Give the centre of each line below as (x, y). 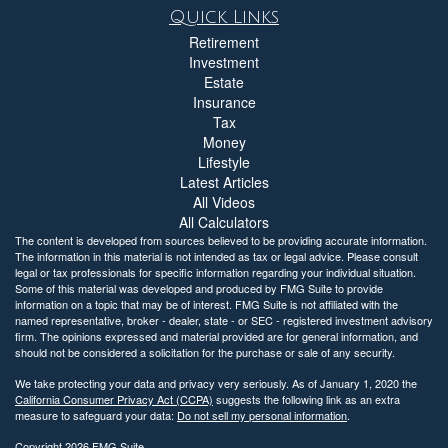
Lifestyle (224, 162)
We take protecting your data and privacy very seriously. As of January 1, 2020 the (216, 383)
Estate (224, 82)
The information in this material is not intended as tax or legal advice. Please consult (216, 256)
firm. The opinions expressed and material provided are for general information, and (216, 336)
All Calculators (224, 222)
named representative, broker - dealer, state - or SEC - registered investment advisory (224, 320)
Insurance (224, 102)
